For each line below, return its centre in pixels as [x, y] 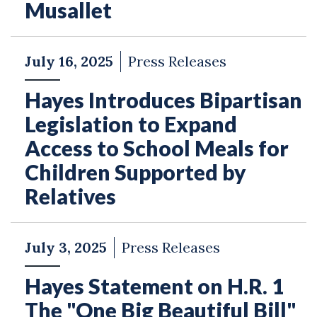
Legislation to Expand [131, 124]
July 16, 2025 [69, 61]
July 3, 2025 [66, 247]
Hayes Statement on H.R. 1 [154, 286]
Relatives [70, 196]
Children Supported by [136, 172]
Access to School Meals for [157, 148]
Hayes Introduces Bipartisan [163, 100]
